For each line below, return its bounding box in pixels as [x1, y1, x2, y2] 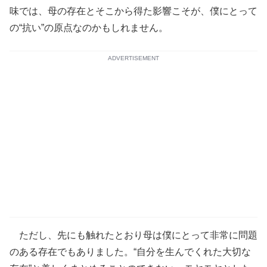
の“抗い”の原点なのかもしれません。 [10, 22, 168, 33]
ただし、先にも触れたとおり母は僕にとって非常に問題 [10, 229, 257, 240]
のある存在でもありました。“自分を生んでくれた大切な [10, 246, 251, 257]
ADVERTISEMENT [108, 54, 159, 61]
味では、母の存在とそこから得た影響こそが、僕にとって [10, 5, 257, 16]
